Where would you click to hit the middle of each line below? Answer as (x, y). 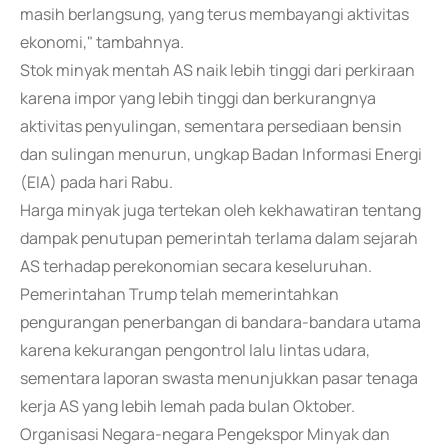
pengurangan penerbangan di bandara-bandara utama (220, 322)
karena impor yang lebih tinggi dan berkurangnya (198, 98)
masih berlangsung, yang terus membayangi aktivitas (214, 14)
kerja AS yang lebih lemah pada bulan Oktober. (187, 406)
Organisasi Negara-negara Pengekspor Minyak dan (205, 434)
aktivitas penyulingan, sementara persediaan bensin (211, 126)
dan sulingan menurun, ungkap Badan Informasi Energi (221, 154)
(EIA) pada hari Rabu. (96, 182)
